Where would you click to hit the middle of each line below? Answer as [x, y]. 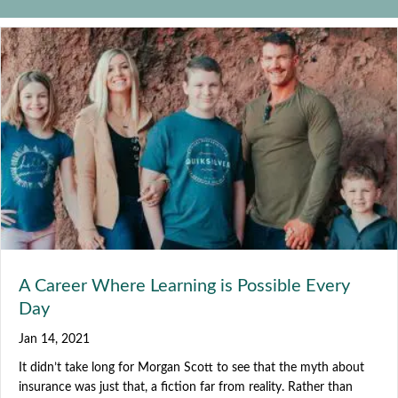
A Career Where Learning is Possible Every [184, 286]
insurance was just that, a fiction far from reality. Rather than [186, 387]
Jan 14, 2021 [54, 339]
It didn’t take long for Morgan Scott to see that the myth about [191, 367]
